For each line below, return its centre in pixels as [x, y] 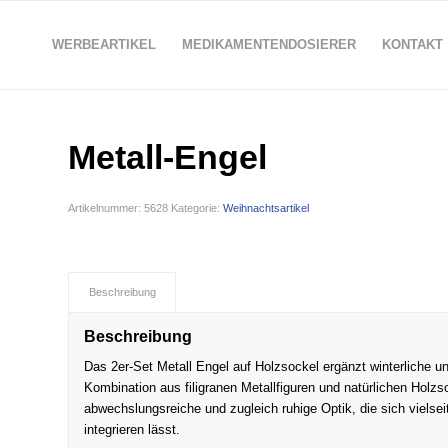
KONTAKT [412, 44]
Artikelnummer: [106, 208]
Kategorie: [197, 208]
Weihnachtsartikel [266, 208]
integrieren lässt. [132, 430]
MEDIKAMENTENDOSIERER [268, 44]
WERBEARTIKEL [103, 44]
